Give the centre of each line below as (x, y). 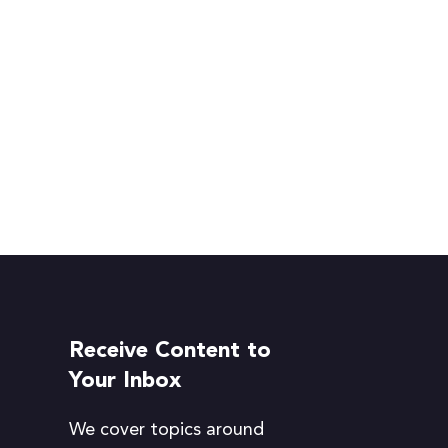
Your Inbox (124, 381)
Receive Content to (169, 351)
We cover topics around (166, 430)
